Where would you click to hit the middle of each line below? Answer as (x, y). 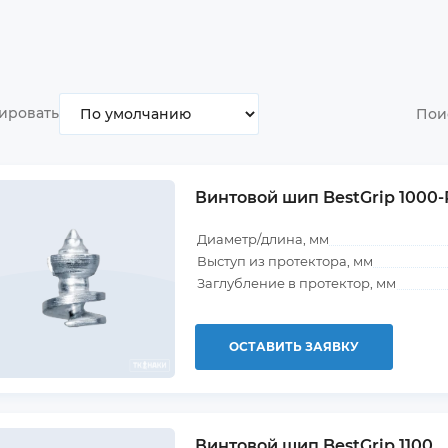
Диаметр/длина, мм (263, 239)
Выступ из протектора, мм (285, 261)
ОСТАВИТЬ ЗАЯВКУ (294, 346)
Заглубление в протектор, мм (296, 283)
